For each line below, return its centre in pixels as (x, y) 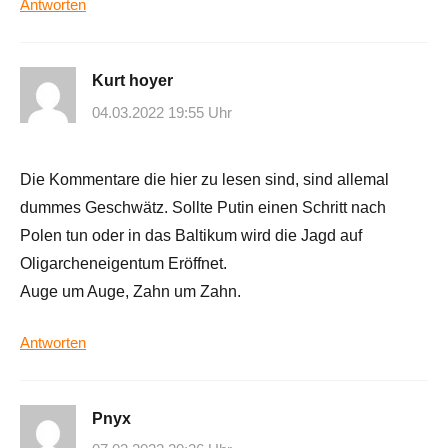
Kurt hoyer (132, 81)
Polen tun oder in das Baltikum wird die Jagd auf (191, 235)
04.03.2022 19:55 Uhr (162, 112)
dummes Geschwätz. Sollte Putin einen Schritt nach (203, 207)
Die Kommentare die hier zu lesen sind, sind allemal (204, 179)
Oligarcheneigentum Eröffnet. (123, 263)
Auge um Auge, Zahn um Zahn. (130, 291)
